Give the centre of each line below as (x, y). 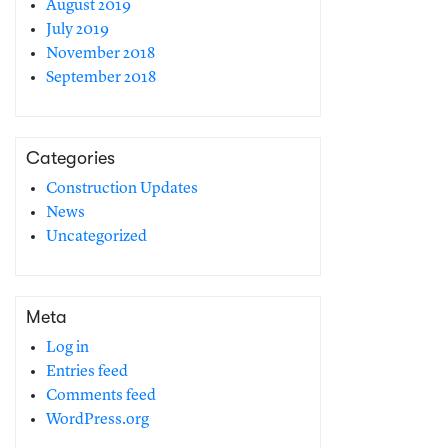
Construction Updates (122, 189)
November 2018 (100, 54)
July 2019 (77, 30)
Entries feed (87, 372)
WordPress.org (97, 420)
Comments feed (101, 396)
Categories (70, 158)
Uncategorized (96, 237)
